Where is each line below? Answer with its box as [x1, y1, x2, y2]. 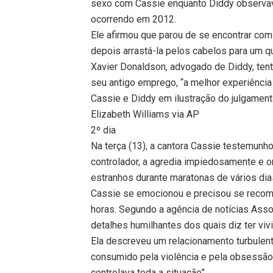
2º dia [91, 124, 116, 136]
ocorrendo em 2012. [91, 13, 177, 25]
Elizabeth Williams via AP [91, 108, 200, 120]
